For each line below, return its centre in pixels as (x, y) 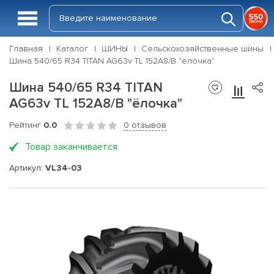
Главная (26, 49)
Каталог (72, 49)
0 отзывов (145, 125)
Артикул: (27, 168)
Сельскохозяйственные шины (202, 49)
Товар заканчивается (71, 147)
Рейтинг (26, 125)
